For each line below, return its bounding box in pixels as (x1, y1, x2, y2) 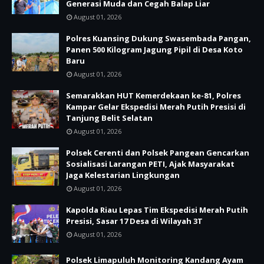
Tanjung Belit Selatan (66, 113, 153, 123)
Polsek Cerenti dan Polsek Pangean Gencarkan (66, 147, 249, 158)
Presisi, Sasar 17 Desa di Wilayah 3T (66, 216, 203, 226)
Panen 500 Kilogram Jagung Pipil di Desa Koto (66, 44, 243, 55)
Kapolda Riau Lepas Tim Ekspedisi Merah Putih (66, 204, 248, 215)
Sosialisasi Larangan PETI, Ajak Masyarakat (66, 159, 235, 169)
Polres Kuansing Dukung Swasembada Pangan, (66, 33, 251, 44)
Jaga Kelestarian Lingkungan (66, 170, 180, 180)
